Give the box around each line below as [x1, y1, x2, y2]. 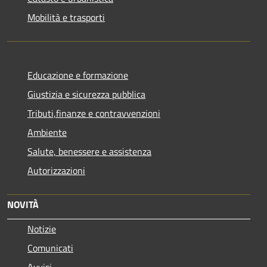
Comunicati [27, 241, 73, 256]
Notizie [27, 222, 56, 237]
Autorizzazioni [27, 163, 85, 178]
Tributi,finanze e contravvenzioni [27, 106, 160, 121]
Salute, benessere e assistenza [27, 144, 151, 159]
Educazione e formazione [27, 68, 128, 83]
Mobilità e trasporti [27, 10, 105, 25]
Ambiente [27, 125, 67, 140]
